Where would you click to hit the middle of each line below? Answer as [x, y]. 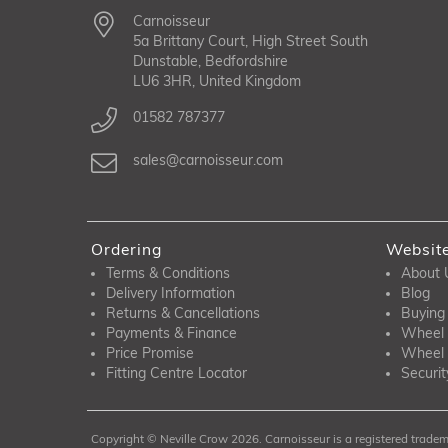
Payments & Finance [171, 332]
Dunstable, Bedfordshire [210, 60]
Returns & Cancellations [182, 312]
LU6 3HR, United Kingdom [216, 80]
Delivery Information [170, 292]
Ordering [126, 248]
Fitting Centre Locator [176, 372]
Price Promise [149, 352]
